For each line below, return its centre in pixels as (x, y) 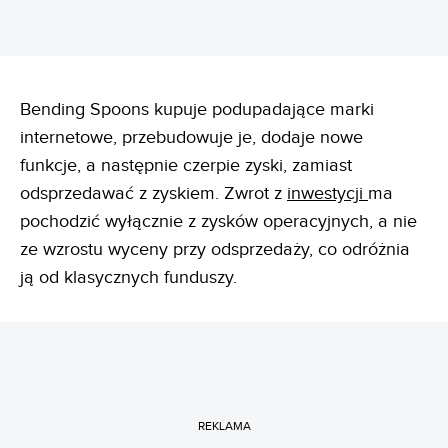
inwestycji (327, 193)
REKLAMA (224, 426)
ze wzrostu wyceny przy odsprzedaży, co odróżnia (215, 249)
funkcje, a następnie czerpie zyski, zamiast (186, 165)
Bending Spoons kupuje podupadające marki (197, 109)
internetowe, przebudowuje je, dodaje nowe (191, 137)
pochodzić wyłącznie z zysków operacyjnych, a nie (218, 221)
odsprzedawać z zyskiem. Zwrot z (153, 193)
